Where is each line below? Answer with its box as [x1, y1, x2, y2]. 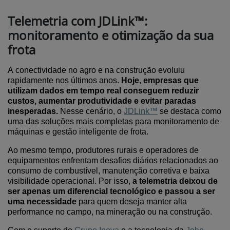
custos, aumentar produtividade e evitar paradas [8, 97, 196, 105]
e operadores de [139, 146, 199, 155]
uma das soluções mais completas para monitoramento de [8, 117, 219, 126]
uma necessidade [8, 197, 76, 206]
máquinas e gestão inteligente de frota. [8, 127, 148, 136]
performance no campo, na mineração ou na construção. [8, 207, 212, 216]
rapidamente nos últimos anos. [8, 76, 121, 85]
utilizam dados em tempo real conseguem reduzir [8, 86, 199, 95]
